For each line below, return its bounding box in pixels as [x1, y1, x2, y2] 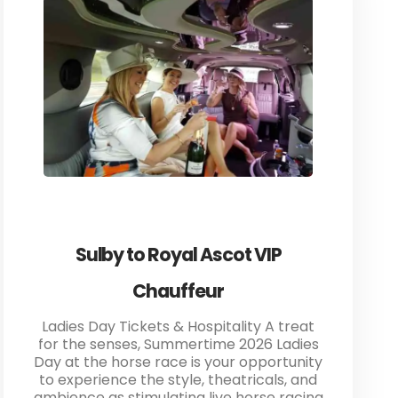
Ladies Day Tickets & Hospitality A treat [42, 315, 315, 337]
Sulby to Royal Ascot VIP [75, 241, 282, 267]
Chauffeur [132, 277, 224, 304]
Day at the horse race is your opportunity [34, 351, 323, 372]
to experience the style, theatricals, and [39, 369, 318, 390]
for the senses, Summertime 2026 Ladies [37, 333, 319, 354]
